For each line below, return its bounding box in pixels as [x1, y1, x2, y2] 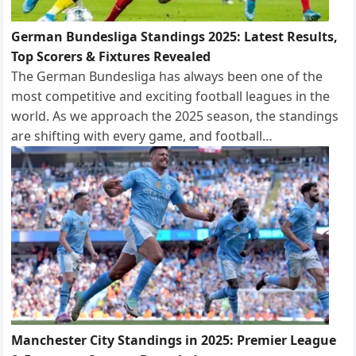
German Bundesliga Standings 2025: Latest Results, [11, 27, 339, 45]
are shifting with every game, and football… [11, 126, 273, 145]
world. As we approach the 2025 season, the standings [11, 106, 339, 125]
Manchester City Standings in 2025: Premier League [11, 331, 337, 349]
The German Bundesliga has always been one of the [11, 67, 323, 85]
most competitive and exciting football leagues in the [11, 87, 331, 105]
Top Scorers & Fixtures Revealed [11, 47, 211, 65]
